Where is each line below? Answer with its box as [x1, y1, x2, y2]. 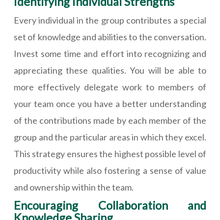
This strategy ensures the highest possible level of [14, 148, 206, 160]
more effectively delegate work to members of [14, 82, 206, 93]
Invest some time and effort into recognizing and [14, 48, 206, 59]
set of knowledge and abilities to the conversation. [14, 31, 206, 43]
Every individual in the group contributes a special [14, 15, 206, 26]
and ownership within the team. [14, 182, 134, 193]
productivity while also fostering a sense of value [14, 165, 206, 176]
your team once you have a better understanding [14, 98, 206, 110]
